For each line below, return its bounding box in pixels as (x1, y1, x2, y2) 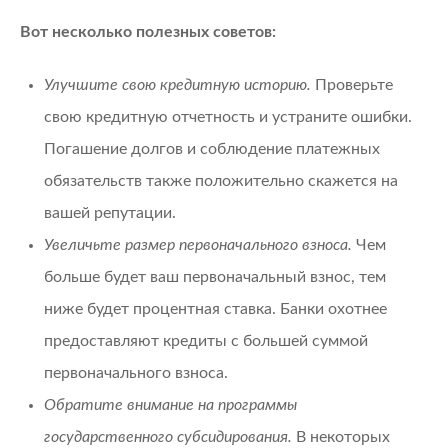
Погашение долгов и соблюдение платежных (44, 140, 380, 157)
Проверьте (311, 76, 393, 93)
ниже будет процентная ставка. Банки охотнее (44, 300, 387, 317)
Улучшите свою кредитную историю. (44, 76, 311, 93)
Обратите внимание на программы (44, 396, 297, 413)
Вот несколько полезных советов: (20, 24, 276, 40)
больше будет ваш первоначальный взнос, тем (44, 268, 386, 285)
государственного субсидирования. (44, 428, 292, 445)
